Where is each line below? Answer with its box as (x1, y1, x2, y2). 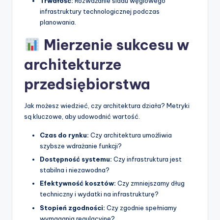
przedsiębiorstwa (24, 75, 150, 94)
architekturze (24, 55, 121, 74)
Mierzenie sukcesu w (40, 36, 189, 55)
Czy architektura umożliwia (89, 131, 172, 139)
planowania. (40, 18, 76, 27)
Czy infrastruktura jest (112, 155, 182, 164)
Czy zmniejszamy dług (116, 179, 185, 188)
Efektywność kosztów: (40, 179, 116, 188)
